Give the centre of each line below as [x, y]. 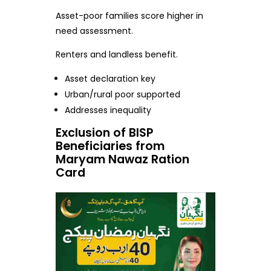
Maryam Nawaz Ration [122, 160]
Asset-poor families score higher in [129, 16]
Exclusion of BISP [104, 133]
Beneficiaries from [110, 146]
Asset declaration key [110, 79]
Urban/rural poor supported [123, 95]
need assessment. [94, 31]
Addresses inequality [108, 110]
